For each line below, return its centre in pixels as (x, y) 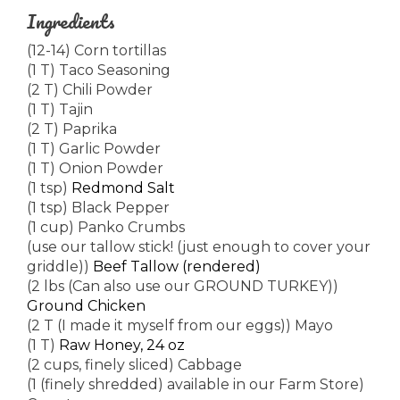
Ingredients (71, 21)
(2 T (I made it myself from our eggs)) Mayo (180, 325)
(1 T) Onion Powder (95, 168)
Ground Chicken (86, 305)
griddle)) (60, 266)
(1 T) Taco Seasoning (99, 70)
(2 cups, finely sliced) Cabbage (134, 364)
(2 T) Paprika (72, 129)
